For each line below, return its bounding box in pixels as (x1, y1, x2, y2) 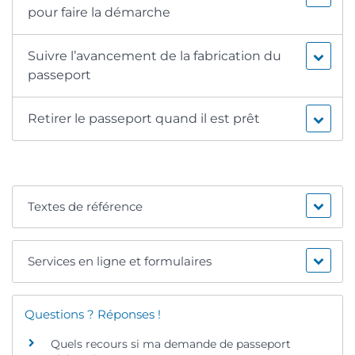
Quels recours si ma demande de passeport (51, 337, 291, 352)
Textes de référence (28, 198, 143, 214)
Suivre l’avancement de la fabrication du (28, 48, 282, 63)
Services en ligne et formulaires (28, 253, 212, 269)
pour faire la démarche (28, 4, 171, 20)
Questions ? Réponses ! (25, 306, 161, 322)
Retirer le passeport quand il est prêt (28, 110, 261, 126)
